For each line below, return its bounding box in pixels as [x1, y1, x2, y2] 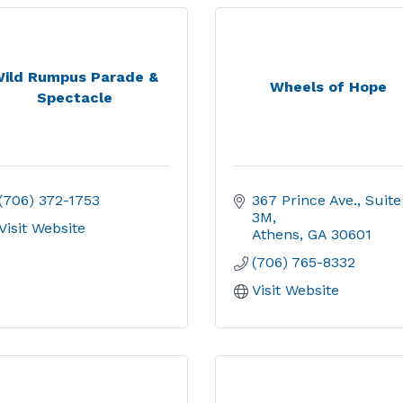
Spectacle [36, 88, 112, 106]
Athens [252, 226, 300, 243]
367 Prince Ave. [252, 192, 357, 209]
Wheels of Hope [270, 78, 388, 95]
